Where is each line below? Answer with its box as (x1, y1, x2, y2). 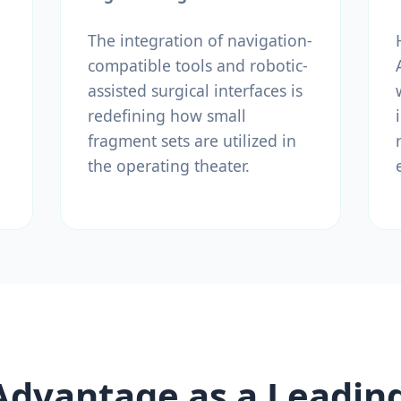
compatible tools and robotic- (88, 54, 309, 76)
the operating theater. (88, 154, 251, 176)
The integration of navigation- (88, 29, 313, 51)
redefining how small (88, 104, 247, 126)
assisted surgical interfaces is (88, 79, 303, 101)
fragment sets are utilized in (88, 129, 297, 151)
